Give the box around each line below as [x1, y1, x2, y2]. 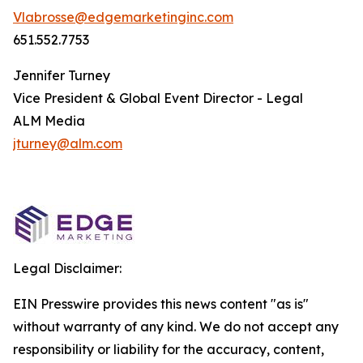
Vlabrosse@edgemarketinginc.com [13, 9, 233, 25]
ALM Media [13, 113, 85, 129]
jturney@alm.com [13, 135, 122, 152]
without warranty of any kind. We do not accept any [13, 318, 339, 335]
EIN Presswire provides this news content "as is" [13, 296, 309, 312]
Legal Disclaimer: [13, 260, 122, 276]
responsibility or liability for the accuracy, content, [13, 341, 324, 357]
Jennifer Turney [13, 67, 110, 83]
